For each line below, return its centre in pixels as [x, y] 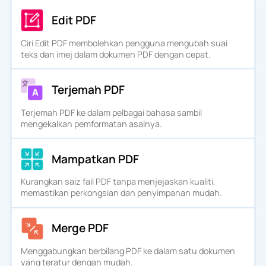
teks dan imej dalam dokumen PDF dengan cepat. [115, 54]
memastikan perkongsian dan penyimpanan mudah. [121, 193]
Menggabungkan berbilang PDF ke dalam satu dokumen [128, 251]
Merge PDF [80, 228]
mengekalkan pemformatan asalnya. [91, 123]
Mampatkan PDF [96, 159]
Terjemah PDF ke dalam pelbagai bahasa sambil [111, 112]
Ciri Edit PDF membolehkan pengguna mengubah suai [124, 43]
